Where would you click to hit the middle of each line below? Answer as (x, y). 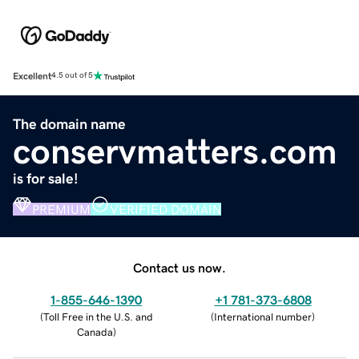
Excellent (32, 76)
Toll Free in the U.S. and (98, 317)
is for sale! (46, 178)
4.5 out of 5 (72, 76)
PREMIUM (61, 209)
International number (263, 317)
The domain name (69, 124)
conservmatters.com (175, 151)
